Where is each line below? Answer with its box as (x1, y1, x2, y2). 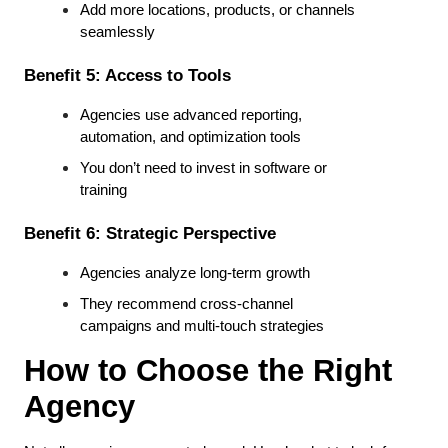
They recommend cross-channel (80, 296, 293, 313)
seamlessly (80, 24, 155, 41)
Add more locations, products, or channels (80, 2, 355, 19)
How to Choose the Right (24, 353, 392, 388)
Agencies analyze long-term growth (80, 265, 310, 282)
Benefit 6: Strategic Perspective (24, 223, 276, 244)
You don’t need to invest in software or (80, 160, 327, 177)
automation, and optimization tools (80, 129, 301, 146)
